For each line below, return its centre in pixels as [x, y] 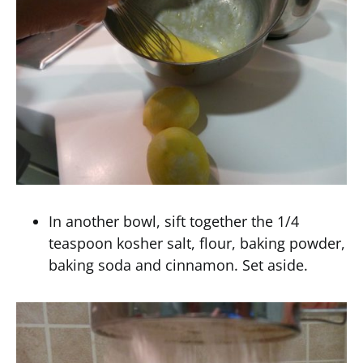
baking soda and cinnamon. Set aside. [178, 265]
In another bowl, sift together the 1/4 [174, 221]
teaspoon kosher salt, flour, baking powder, [197, 243]
